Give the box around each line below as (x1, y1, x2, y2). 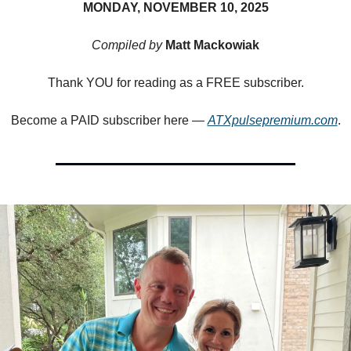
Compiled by (92, 38, 162, 52)
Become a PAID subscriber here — (10, 113, 208, 127)
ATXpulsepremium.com (207, 113, 338, 127)
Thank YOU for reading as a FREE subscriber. (47, 75, 304, 89)
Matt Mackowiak (162, 38, 259, 52)
